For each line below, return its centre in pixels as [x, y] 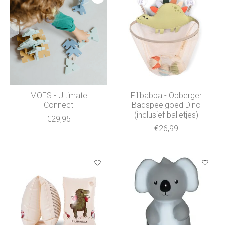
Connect [59, 105]
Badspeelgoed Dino [166, 105]
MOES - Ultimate [59, 95]
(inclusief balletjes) [166, 115]
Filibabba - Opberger [166, 95]
